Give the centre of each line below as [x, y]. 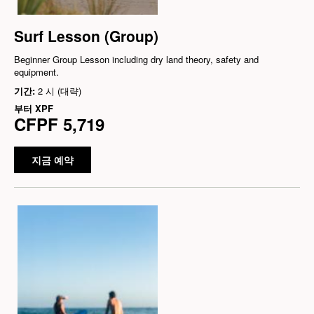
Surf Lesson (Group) [86, 35]
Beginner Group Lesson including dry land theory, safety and [136, 59]
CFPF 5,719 [59, 124]
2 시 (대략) [60, 90]
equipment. [36, 71]
